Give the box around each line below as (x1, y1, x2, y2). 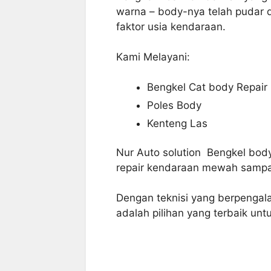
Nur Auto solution (116, 146, 207, 158)
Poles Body (147, 99, 201, 111)
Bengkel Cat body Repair (147, 80, 267, 93)
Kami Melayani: (116, 51, 190, 63)
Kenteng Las (147, 117, 207, 129)
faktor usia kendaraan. (116, 20, 226, 33)
